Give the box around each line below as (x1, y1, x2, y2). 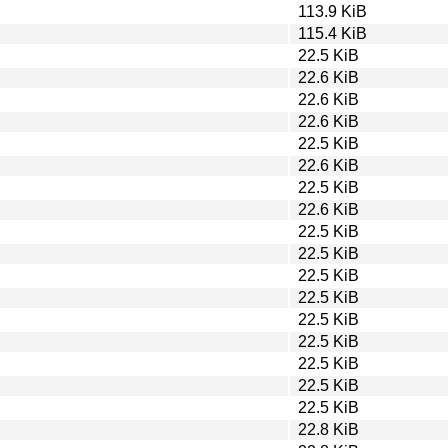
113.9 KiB (298, 2, 367, 20)
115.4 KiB (298, 24, 367, 42)
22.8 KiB (298, 420, 359, 438)
